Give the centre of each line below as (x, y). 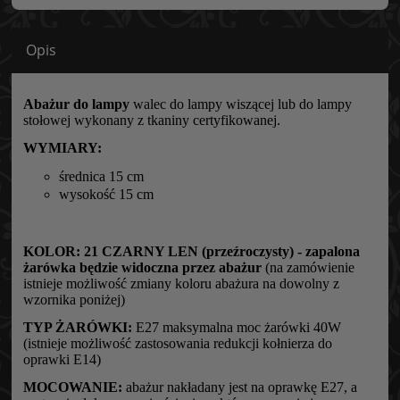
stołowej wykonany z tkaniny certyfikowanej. (152, 120)
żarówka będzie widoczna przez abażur (144, 267)
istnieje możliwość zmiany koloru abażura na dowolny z (181, 283)
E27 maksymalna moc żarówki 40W (238, 327)
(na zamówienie (310, 267)
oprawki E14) (62, 359)
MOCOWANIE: (75, 387)
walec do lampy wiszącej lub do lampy (241, 104)
